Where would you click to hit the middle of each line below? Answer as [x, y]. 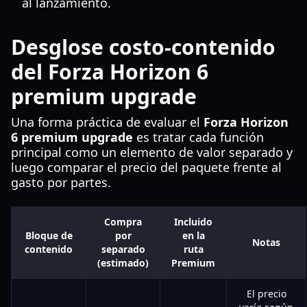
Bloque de [49, 235]
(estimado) [123, 263]
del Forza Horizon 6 [110, 72]
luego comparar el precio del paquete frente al [146, 167]
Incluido [193, 222]
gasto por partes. [61, 182]
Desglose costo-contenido [143, 47]
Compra [123, 222]
